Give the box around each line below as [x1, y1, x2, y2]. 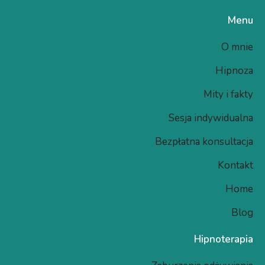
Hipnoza [215, 63, 253, 77]
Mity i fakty [203, 87, 253, 101]
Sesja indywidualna [169, 111, 253, 125]
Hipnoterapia [194, 232, 253, 246]
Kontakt [218, 158, 253, 172]
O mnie [221, 40, 253, 54]
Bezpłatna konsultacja [155, 134, 253, 148]
